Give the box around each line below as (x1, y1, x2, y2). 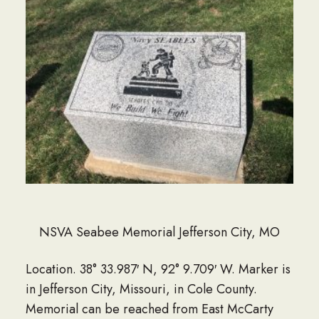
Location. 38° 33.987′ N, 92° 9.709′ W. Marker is (25, 260, 291, 279)
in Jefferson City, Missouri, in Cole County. (25, 280, 257, 299)
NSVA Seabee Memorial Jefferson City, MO (39, 223, 280, 242)
